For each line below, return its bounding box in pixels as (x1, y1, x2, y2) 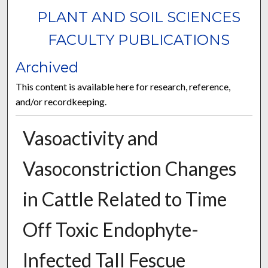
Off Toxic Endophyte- (22, 218, 199, 242)
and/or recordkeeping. (16, 96, 107, 108)
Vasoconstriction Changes (22, 157, 236, 181)
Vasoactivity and (22, 126, 158, 150)
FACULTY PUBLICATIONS (47, 31, 230, 49)
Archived (16, 59, 79, 77)
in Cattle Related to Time (22, 187, 227, 211)
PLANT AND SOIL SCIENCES (36, 8, 240, 26)
